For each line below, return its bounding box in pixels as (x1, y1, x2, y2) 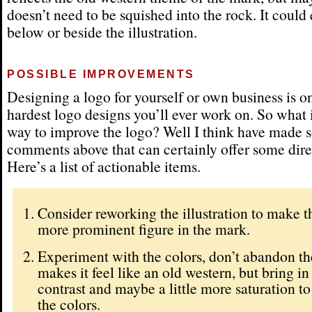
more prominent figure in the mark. (38, 218, 250, 239)
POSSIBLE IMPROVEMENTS (7, 68, 195, 81)
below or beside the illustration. (7, 21, 197, 42)
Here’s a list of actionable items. (7, 156, 201, 177)
